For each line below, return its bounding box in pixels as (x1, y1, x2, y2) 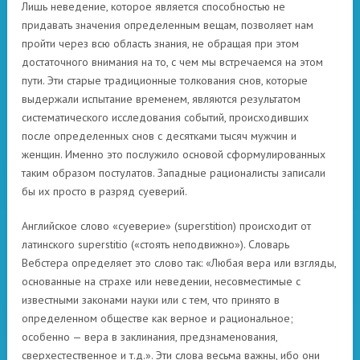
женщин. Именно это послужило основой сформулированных (22, 147, 325, 162)
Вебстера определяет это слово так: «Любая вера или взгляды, (22, 256, 336, 270)
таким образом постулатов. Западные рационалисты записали (22, 166, 325, 180)
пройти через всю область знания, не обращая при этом (22, 36, 299, 51)
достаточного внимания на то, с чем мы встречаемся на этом (22, 55, 323, 69)
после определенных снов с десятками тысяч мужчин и (22, 129, 297, 143)
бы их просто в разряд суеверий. (22, 184, 187, 198)
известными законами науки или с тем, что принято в (22, 292, 280, 307)
